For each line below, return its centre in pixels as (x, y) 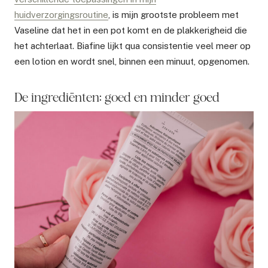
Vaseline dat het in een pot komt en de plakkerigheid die (131, 30)
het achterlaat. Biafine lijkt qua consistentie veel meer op (133, 45)
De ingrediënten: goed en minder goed (117, 97)
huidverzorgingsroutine (61, 14)
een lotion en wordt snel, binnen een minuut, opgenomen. (132, 61)
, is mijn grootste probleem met (173, 14)
